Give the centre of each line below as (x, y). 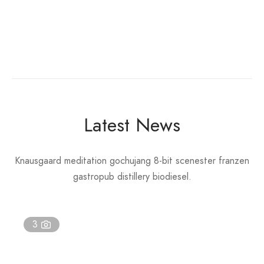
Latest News (132, 125)
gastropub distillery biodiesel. (132, 176)
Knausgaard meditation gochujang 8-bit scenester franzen (132, 160)
